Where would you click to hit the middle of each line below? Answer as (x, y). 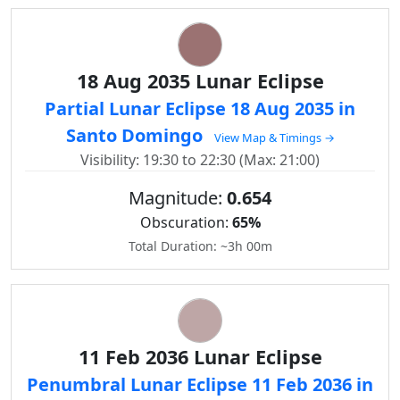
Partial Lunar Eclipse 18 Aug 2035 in (200, 108)
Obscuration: (186, 222)
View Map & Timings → (274, 137)
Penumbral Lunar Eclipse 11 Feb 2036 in (200, 384)
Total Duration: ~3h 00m (200, 246)
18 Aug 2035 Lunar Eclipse (200, 81)
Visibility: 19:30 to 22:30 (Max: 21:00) (200, 160)
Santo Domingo (136, 135)
